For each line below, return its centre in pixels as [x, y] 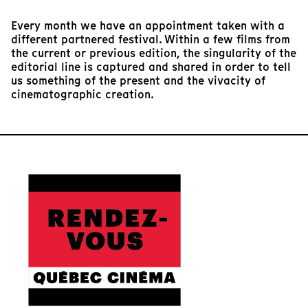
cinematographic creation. [82, 95]
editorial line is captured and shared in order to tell [151, 67]
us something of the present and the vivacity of [138, 81]
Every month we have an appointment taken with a [148, 26]
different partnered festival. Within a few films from [151, 40]
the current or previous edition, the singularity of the [154, 54]
